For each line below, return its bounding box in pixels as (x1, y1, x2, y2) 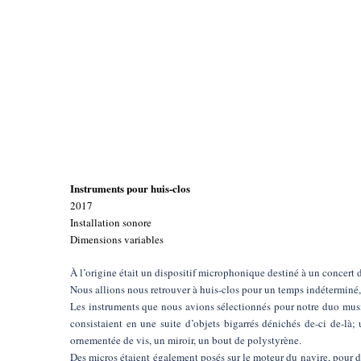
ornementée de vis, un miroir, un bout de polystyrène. (70, 333, 301, 347)
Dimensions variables (70, 232, 164, 247)
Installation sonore (70, 215, 151, 230)
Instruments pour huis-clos (70, 180, 190, 196)
